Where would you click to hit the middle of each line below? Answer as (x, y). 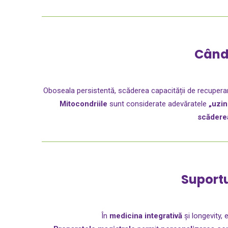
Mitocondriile (83, 104)
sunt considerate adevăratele (158, 104)
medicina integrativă (146, 216)
